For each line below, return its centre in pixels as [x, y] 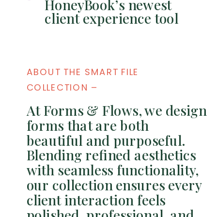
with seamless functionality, [113, 170]
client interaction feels [96, 200]
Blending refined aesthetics [111, 155]
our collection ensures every [114, 185]
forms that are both [87, 125]
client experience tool [112, 18]
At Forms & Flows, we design [116, 110]
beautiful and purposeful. [105, 140]
